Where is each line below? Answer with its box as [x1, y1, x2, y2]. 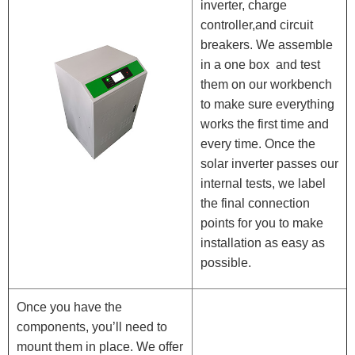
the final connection [200, 197, 310, 211]
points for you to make [200, 216, 323, 231]
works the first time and [200, 117, 329, 132]
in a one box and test [200, 58, 320, 72]
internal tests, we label [200, 177, 326, 191]
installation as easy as [200, 236, 325, 250]
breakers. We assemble [200, 38, 333, 52]
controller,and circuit [200, 18, 313, 32]
